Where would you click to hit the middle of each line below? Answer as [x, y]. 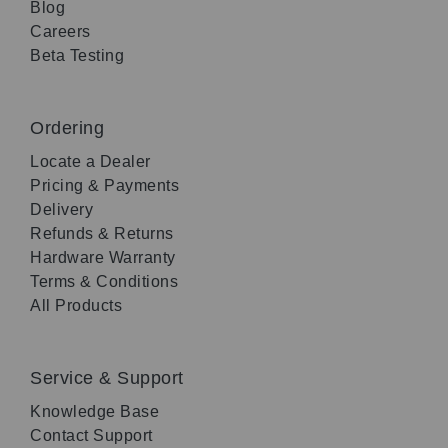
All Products [76, 305]
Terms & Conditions [104, 281]
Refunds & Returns [102, 233]
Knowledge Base [94, 411]
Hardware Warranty [103, 257]
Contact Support [91, 435]
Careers [60, 31]
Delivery [61, 209]
